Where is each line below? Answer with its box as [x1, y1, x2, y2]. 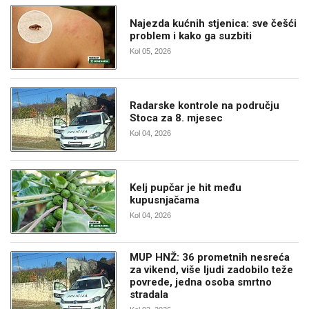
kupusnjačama [130, 194, 200, 207]
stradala [130, 288, 169, 301]
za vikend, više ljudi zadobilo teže [130, 263, 294, 277]
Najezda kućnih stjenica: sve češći [130, 17, 297, 30]
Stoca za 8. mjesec [130, 112, 223, 125]
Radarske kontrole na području [130, 99, 280, 112]
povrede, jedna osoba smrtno [130, 276, 272, 289]
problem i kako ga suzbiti [130, 30, 252, 43]
